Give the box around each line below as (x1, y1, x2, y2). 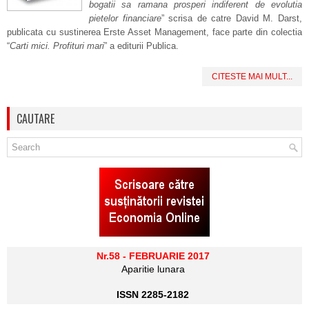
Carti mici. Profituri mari (10, 41, 104, 51)
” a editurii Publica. (104, 41, 179, 51)
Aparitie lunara (121, 263, 185, 275)
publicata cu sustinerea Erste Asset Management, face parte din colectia (7, 27, 302, 37)
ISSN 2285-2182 (117, 289, 189, 300)
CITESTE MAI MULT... (212, 72, 292, 81)
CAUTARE (17, 110, 54, 127)
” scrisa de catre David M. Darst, (161, 13, 303, 23)
